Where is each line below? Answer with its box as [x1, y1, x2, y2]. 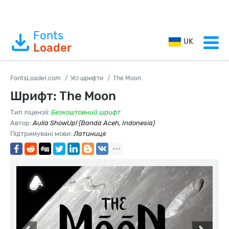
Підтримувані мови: [10, 130, 74, 138]
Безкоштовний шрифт [51, 108, 121, 116]
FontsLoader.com [10, 75, 61, 82]
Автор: [10, 119, 33, 127]
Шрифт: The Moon [10, 89, 116, 103]
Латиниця [74, 130, 106, 138]
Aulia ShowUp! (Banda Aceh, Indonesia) [33, 119, 155, 127]
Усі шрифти [71, 75, 103, 82]
